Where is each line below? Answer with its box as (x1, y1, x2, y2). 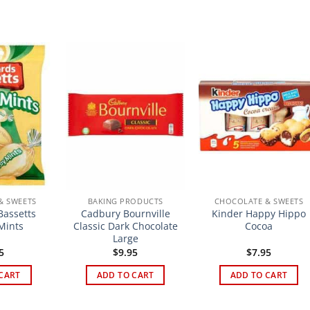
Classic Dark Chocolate (73, 219, 178, 233)
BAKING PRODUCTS (87, 196, 163, 207)
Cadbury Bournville (80, 207, 170, 221)
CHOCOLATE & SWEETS (214, 196, 304, 207)
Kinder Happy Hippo (212, 207, 307, 221)
